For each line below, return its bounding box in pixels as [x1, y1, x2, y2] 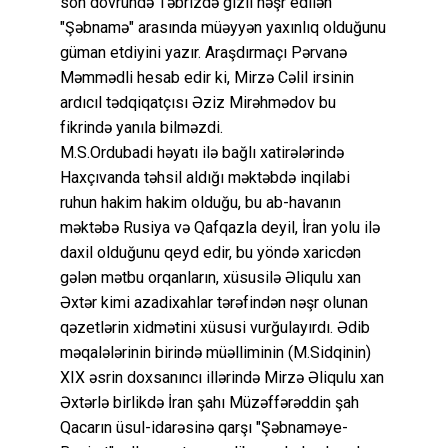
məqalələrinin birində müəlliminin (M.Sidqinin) [60, 342, 371, 362]
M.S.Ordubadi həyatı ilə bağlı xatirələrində [60, 142, 344, 162]
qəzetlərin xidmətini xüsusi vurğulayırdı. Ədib [60, 317, 370, 337]
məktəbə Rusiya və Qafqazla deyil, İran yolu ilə [60, 217, 380, 237]
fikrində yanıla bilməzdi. [60, 117, 223, 137]
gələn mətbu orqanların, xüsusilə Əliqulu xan [60, 267, 361, 287]
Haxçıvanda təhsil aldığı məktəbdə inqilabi [60, 167, 350, 187]
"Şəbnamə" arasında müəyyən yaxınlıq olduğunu [60, 17, 386, 37]
